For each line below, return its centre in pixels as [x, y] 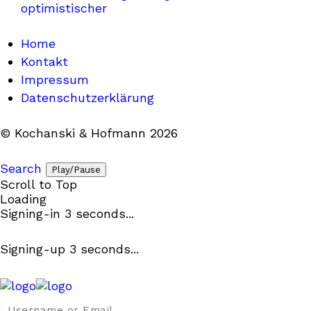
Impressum [55, 79]
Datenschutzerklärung [87, 98]
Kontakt [44, 61]
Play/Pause [76, 170]
